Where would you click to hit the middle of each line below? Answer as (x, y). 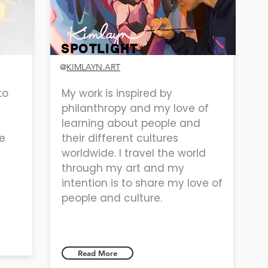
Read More (98, 253)
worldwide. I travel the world (134, 153)
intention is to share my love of (142, 183)
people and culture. (112, 198)
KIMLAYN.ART (93, 67)
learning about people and (131, 123)
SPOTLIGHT (100, 49)
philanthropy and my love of (135, 108)
